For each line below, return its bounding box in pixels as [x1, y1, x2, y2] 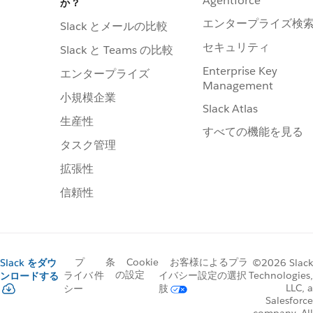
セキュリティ [203, 39, 270, 54]
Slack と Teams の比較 [60, 43, 173, 57]
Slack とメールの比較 [60, 19, 168, 34]
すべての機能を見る [203, 124, 303, 139]
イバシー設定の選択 [158, 269, 247, 282]
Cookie [126, 256, 159, 268]
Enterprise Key [203, 63, 277, 78]
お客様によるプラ [169, 256, 248, 268]
